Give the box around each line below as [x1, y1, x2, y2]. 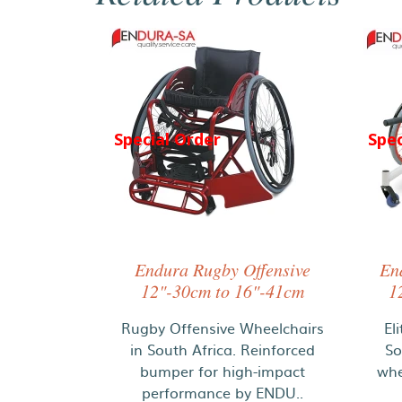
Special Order [114, 128, 221, 151]
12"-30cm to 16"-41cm [141, 279, 305, 302]
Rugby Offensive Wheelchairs [121, 317, 325, 338]
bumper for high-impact [140, 360, 306, 381]
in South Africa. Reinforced [130, 338, 316, 360]
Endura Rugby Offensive [135, 258, 311, 281]
